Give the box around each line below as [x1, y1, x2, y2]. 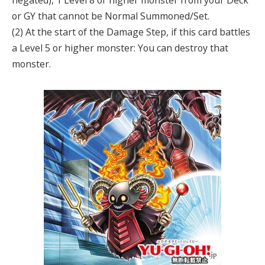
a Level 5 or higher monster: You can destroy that [12, 41, 228, 55]
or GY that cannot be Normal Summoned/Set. [12, 9, 209, 23]
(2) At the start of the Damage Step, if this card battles [12, 25, 250, 39]
